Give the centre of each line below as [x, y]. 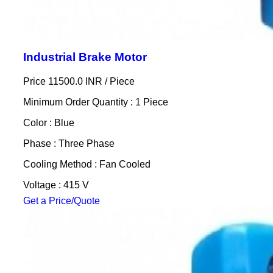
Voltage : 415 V [56, 185]
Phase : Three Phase [69, 144]
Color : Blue [48, 123]
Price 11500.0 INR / [66, 81]
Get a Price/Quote [61, 201]
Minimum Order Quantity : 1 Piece [95, 102]
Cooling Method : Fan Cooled [87, 164]
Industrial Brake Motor [85, 57]
